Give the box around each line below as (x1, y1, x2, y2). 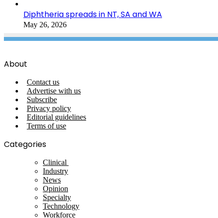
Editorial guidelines (27, 112, 86, 121)
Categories (4, 138, 46, 150)
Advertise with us (27, 86, 81, 95)
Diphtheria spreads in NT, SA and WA (23, 8, 162, 20)
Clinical (43, 158, 69, 166)
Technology (43, 201, 79, 210)
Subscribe (27, 95, 57, 104)
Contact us (27, 77, 59, 86)
